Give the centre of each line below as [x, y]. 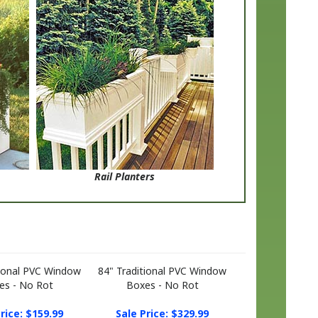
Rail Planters [125, 162]
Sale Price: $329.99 [162, 299]
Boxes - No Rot [162, 271]
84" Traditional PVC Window [162, 257]
